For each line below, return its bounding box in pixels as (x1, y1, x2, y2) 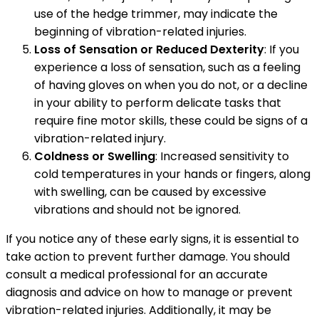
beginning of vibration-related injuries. (34, 23, 246, 40)
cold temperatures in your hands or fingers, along (34, 165, 310, 182)
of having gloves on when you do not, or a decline (34, 76, 308, 93)
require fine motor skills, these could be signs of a (34, 112, 308, 129)
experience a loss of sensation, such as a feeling (34, 58, 300, 75)
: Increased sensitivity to (155, 147, 289, 164)
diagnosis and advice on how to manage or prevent (6, 283, 293, 300)
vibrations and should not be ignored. (34, 201, 241, 218)
